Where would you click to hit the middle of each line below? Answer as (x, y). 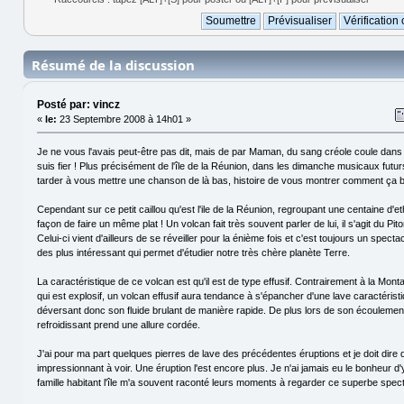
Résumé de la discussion (113, 64)
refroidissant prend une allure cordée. (118, 325)
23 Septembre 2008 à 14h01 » (124, 119)
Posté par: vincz (78, 105)
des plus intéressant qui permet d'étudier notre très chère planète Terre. (193, 253)
